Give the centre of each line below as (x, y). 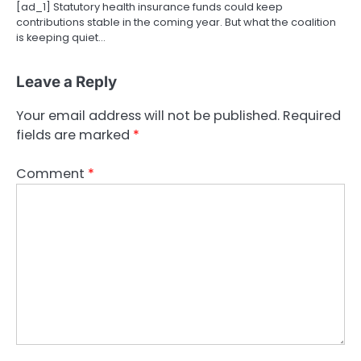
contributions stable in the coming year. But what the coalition (176, 22)
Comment (52, 173)
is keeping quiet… (61, 37)
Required (312, 115)
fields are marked (75, 135)
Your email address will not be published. (148, 115)
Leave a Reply (66, 81)
